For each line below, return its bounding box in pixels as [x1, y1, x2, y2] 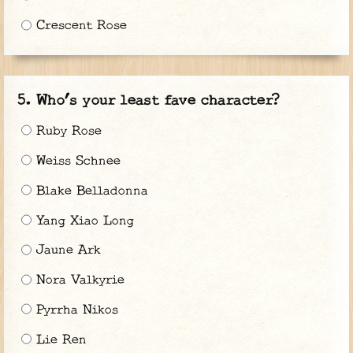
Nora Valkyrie [31, 273, 124, 288]
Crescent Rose [31, 19, 127, 33]
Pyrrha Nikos [31, 303, 118, 318]
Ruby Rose [31, 124, 102, 138]
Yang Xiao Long [31, 214, 134, 228]
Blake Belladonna [31, 184, 148, 198]
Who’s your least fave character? [35, 93, 280, 109]
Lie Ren [31, 333, 87, 347]
